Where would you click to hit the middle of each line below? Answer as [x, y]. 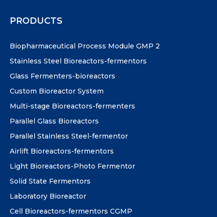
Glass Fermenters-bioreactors [62, 76]
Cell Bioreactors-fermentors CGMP [71, 211]
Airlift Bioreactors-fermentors [62, 151]
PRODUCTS [36, 21]
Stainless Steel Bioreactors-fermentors [78, 61]
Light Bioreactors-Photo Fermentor [72, 166]
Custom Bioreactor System [57, 91]
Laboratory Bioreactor [48, 196]
